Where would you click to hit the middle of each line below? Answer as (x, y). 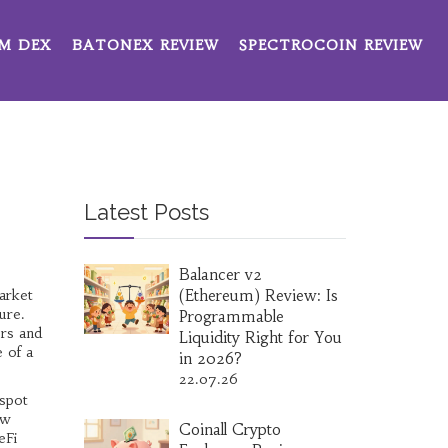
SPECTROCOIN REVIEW (331, 45)
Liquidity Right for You (260, 337)
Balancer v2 (220, 274)
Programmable (231, 316)
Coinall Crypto (229, 429)
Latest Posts (146, 212)
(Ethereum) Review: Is (258, 295)
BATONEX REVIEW (145, 45)
